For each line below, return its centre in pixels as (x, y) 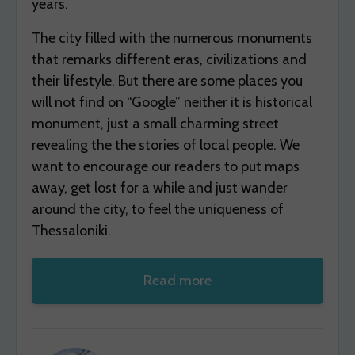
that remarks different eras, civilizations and (169, 59)
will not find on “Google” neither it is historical (172, 102)
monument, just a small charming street (155, 123)
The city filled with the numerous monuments (172, 38)
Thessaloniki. (71, 230)
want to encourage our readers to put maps (166, 166)
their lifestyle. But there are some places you (167, 80)
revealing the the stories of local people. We (166, 145)
